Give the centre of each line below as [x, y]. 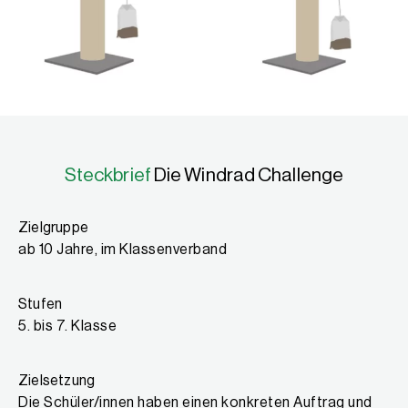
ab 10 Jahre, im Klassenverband [122, 250]
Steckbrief [107, 176]
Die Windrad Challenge [247, 176]
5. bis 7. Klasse [67, 326]
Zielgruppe [53, 228]
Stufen [41, 305]
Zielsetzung [57, 381]
